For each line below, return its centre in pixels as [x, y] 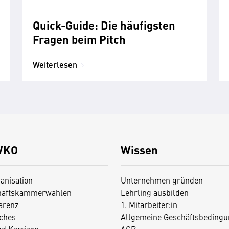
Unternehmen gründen [162, 180]
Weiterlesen [55, 65]
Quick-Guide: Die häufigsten [104, 25]
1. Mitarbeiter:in [149, 205]
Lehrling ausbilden [154, 192]
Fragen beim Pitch [79, 39]
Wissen [139, 150]
